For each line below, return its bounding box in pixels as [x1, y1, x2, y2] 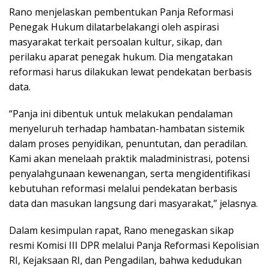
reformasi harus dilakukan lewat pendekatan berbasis [9, 65, 252, 78]
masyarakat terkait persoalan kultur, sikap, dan [9, 35, 222, 48]
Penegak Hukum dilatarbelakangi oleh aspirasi [9, 20, 219, 33]
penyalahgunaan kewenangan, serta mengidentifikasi [9, 166, 250, 180]
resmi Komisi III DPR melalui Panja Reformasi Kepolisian [9, 238, 259, 252]
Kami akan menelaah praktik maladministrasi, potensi [9, 151, 249, 165]
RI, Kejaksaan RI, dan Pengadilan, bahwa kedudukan [9, 253, 242, 267]
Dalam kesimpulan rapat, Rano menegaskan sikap [9, 223, 234, 237]
